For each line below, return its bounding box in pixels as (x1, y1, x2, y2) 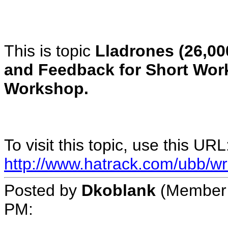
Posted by (4, 181, 81, 199)
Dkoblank (81, 181, 156, 199)
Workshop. (4, 79, 89, 98)
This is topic (4, 42, 95, 60)
